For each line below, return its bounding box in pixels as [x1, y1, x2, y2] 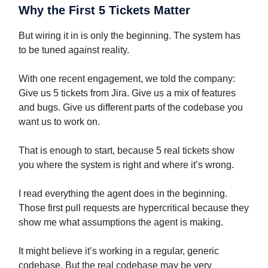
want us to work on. [19, 117, 100, 127]
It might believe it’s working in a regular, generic [19, 246, 219, 257]
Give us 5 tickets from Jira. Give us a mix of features [19, 88, 236, 99]
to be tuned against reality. [19, 45, 129, 56]
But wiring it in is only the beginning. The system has [19, 31, 240, 41]
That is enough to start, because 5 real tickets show [19, 145, 234, 156]
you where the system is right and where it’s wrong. [19, 160, 234, 170]
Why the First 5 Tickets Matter [19, 4, 190, 17]
